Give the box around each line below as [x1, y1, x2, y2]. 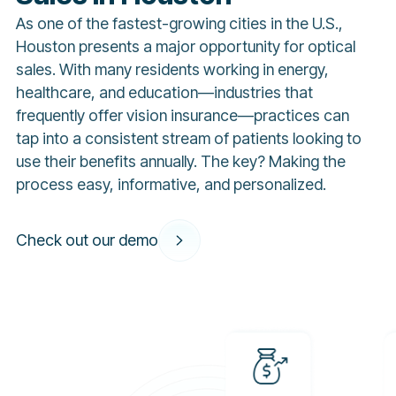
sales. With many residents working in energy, [15, 60, 329, 80]
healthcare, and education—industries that [15, 83, 313, 103]
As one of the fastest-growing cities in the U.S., [15, 14, 343, 34]
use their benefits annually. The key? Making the [15, 152, 346, 171]
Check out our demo [15, 231, 158, 250]
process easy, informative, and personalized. [15, 175, 326, 194]
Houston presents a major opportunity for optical [15, 37, 355, 57]
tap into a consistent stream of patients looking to [15, 129, 362, 148]
